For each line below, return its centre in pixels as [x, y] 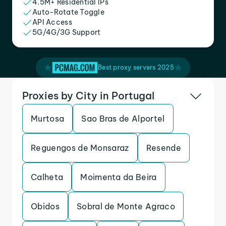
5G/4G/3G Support [67, 32]
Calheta [47, 177]
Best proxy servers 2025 [136, 67]
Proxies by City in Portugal [88, 96]
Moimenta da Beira [119, 177]
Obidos [45, 206]
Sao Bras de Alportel [123, 119]
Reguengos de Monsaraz [80, 148]
